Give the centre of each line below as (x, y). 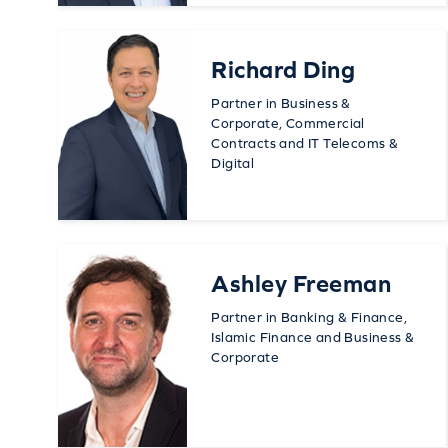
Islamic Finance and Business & (313, 336)
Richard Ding (283, 69)
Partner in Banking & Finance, (309, 316)
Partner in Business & (281, 102)
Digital (233, 162)
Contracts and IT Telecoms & (305, 142)
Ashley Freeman (301, 283)
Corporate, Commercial (288, 122)
